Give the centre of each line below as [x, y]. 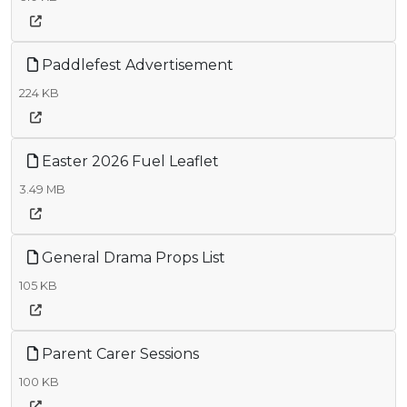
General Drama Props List [132, 257]
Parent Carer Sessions [119, 353]
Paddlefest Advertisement [136, 65]
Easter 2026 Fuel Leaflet [129, 161]
